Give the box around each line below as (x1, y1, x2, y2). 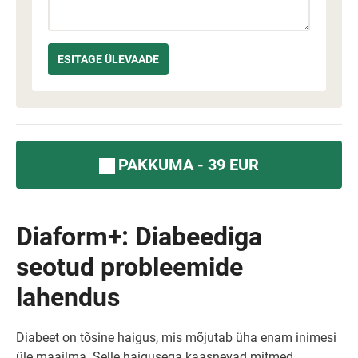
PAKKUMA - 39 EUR (118, 155, 259, 174)
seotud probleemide (16, 252, 243, 282)
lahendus (16, 282, 120, 312)
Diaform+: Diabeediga (16, 221, 262, 252)
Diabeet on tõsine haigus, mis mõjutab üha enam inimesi (16, 330, 336, 345)
